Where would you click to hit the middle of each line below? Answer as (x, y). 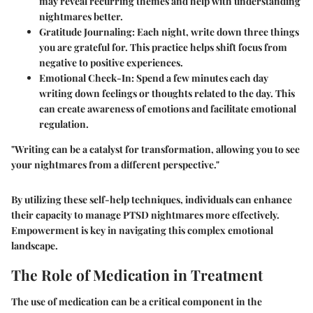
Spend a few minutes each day (201, 78)
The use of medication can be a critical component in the (137, 301)
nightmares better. (81, 17)
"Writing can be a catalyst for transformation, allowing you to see (155, 150)
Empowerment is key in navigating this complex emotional (142, 231)
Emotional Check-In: (87, 78)
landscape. (35, 246)
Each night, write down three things (217, 32)
